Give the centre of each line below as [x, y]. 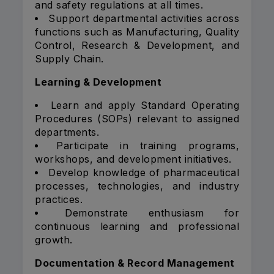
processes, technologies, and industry [137, 186]
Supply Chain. [69, 59]
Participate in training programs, [148, 146]
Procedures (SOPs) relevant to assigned [137, 119]
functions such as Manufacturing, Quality [137, 32]
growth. [54, 240]
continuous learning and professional [137, 227]
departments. [67, 132]
